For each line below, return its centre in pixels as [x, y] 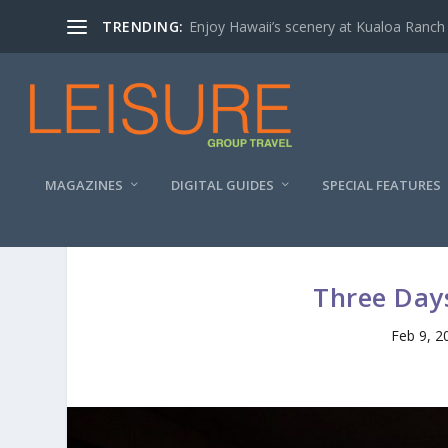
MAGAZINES [84, 185]
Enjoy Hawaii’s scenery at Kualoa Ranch [316, 26]
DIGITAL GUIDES [222, 185]
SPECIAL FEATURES [381, 185]
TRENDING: [143, 26]
